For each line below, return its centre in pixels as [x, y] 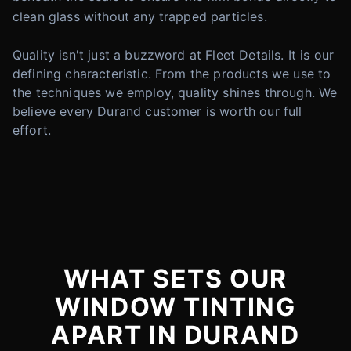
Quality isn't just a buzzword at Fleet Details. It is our [174, 55]
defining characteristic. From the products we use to [172, 74]
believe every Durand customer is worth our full [157, 111]
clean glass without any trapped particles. [140, 16]
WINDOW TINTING [175, 307]
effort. [32, 130]
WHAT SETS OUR [175, 279]
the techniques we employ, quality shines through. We [175, 92]
